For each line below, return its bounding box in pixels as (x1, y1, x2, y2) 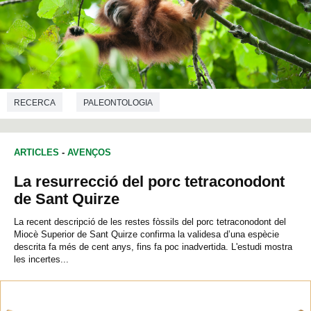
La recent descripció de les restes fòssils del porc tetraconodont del (14, 217, 286, 228)
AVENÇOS (67, 147, 111, 158)
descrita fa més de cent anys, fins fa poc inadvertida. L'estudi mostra (14, 242, 292, 253)
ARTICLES (14, 147, 59, 158)
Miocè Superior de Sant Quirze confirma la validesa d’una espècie (14, 229, 279, 240)
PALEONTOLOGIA (83, 97, 153, 108)
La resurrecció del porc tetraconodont (14, 173, 285, 191)
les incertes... (14, 254, 69, 265)
